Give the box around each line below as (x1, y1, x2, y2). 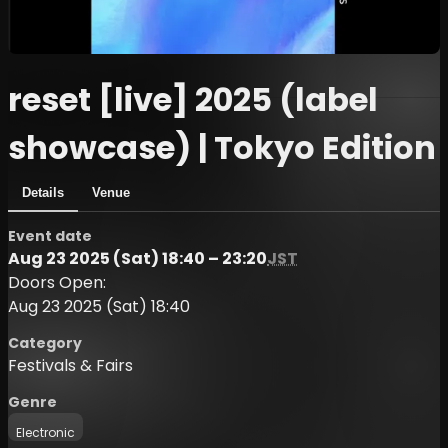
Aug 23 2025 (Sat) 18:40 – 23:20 (8, 246, 267, 270)
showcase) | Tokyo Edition (8, 124, 436, 170)
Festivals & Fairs (8, 353, 133, 377)
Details (22, 184, 64, 200)
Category (8, 332, 82, 353)
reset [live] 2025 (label (8, 76, 378, 122)
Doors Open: (8, 270, 106, 294)
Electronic (16, 423, 75, 441)
